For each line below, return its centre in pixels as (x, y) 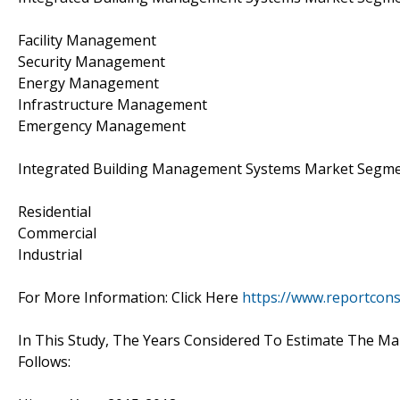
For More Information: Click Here (130, 297)
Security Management (92, 61)
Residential (54, 211)
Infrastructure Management (112, 104)
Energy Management (88, 83)
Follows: (44, 361)
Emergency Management (102, 125)
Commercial (57, 233)
